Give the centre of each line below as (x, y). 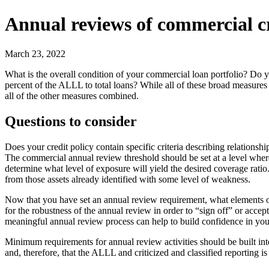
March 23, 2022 (35, 53)
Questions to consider (71, 121)
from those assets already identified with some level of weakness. (128, 179)
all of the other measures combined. (72, 95)
